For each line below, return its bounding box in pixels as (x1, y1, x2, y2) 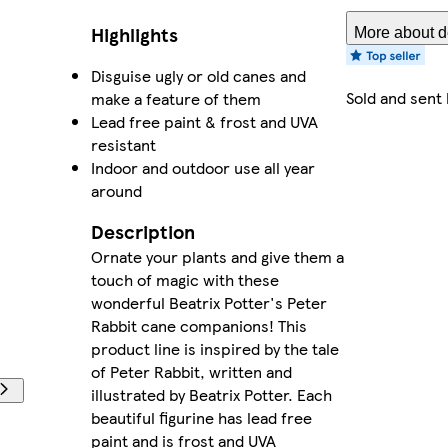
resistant (91, 133, 156, 157)
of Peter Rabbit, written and (91, 360, 292, 384)
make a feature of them (91, 87, 261, 111)
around (91, 179, 142, 203)
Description (91, 218, 195, 246)
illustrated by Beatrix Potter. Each (91, 383, 332, 407)
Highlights (91, 21, 178, 49)
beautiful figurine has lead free (91, 406, 312, 430)
